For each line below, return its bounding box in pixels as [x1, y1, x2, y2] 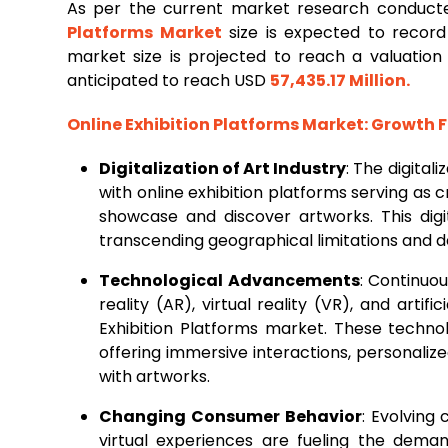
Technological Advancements [99, 269, 360, 292]
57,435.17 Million [270, 69, 406, 92]
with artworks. [99, 365, 210, 388]
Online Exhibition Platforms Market [67, 113, 364, 136]
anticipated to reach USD [67, 69, 270, 92]
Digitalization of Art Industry [99, 157, 347, 180]
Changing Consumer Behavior [99, 405, 362, 428]
